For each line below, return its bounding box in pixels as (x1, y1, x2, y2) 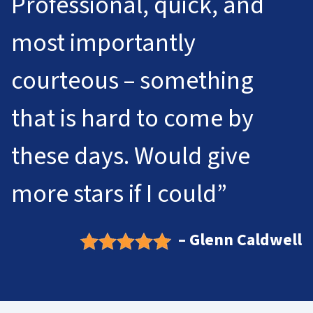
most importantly (11, 25, 196, 61)
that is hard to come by (11, 101, 254, 137)
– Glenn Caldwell (178, 227, 302, 252)
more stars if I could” (11, 176, 227, 212)
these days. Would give (11, 138, 250, 175)
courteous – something (11, 63, 254, 99)
